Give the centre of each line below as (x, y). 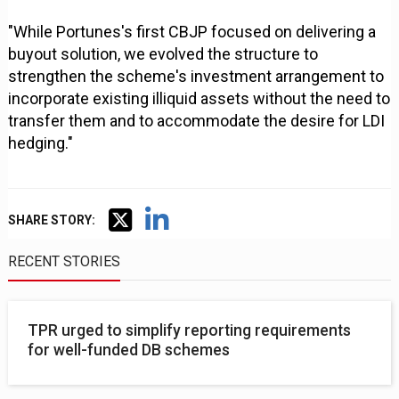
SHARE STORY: (52, 220)
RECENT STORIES (65, 262)
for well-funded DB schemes (129, 350)
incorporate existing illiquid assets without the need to (199, 99)
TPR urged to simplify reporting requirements (190, 331)
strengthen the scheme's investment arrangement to (196, 77)
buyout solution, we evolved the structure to (163, 54)
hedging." (41, 143)
